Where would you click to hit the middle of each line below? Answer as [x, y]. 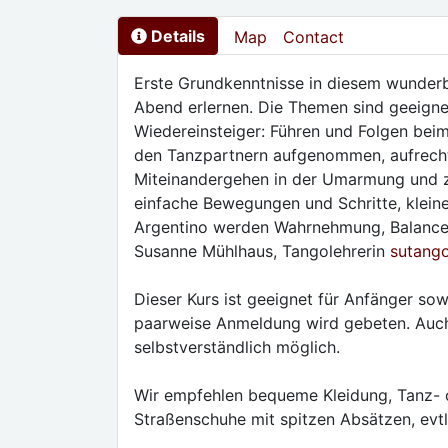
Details [178, 36]
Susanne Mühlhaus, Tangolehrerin [262, 251]
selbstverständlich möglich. [237, 347]
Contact [313, 37]
